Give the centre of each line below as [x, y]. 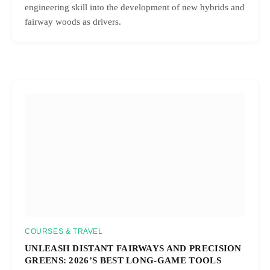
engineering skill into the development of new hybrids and [135, 8]
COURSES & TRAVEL [64, 232]
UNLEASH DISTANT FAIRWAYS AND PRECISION [133, 248]
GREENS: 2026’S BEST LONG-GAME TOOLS [123, 260]
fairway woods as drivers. [73, 22]
